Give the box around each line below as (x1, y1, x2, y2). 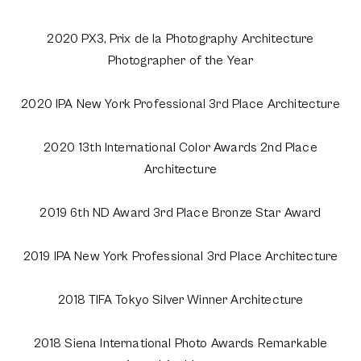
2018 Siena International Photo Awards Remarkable (33, 336, 328, 351)
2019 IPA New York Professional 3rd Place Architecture (23, 249, 338, 264)
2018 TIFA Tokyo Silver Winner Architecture (57, 293, 304, 308)
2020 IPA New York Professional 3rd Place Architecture (21, 97, 340, 112)
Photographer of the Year (107, 53, 254, 68)
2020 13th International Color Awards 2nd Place (44, 140, 317, 156)
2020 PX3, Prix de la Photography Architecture (47, 31, 314, 47)
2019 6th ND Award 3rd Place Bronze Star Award (39, 205, 322, 221)
